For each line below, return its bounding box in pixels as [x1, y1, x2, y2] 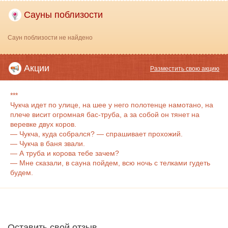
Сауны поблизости [24, 10, 103, 20]
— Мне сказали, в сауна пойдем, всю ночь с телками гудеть [10, 159, 210, 167]
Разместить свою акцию [150, 65, 219, 73]
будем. [10, 168, 33, 177]
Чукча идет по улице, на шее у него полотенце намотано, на [10, 101, 213, 109]
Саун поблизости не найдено [8, 34, 93, 42]
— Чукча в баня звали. [10, 139, 87, 148]
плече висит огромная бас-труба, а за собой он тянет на [10, 110, 199, 119]
